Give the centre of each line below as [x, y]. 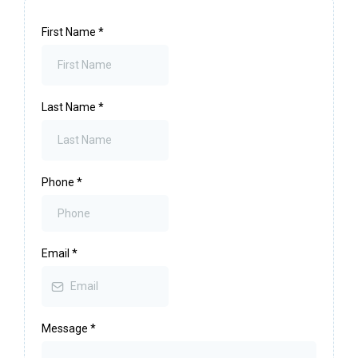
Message [66, 329]
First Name [70, 32]
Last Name [70, 107]
